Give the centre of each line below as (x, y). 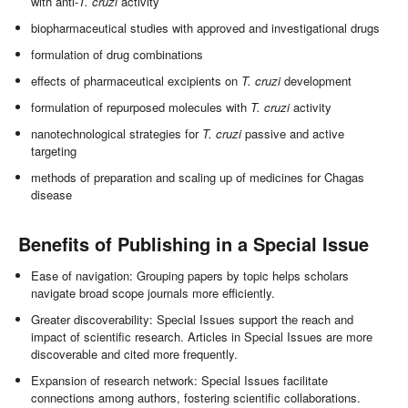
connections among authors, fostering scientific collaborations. (196, 397)
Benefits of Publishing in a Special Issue (194, 243)
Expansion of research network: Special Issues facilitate (180, 380)
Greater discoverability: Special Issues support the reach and (193, 319)
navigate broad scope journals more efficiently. (153, 292)
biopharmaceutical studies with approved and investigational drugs (206, 27)
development (316, 80)
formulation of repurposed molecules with (141, 107)
